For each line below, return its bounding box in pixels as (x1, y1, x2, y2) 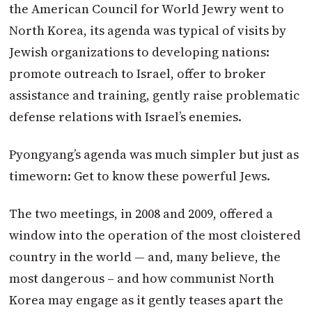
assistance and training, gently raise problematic (9, 86, 300, 104)
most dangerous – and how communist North (9, 270, 275, 288)
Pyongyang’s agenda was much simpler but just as (9, 146, 299, 164)
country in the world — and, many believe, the (9, 248, 281, 266)
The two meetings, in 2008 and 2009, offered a (9, 205, 274, 223)
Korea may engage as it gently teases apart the (9, 291, 284, 309)
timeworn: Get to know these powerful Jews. (9, 167, 271, 185)
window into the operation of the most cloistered (9, 226, 302, 244)
